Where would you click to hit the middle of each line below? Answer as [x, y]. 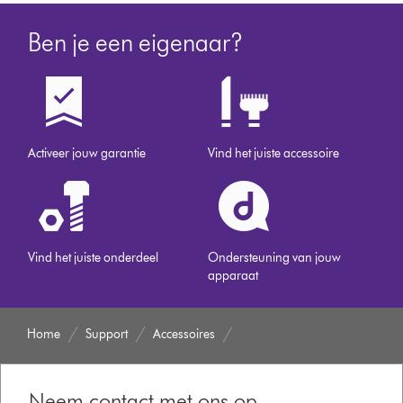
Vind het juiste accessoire [274, 154]
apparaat [233, 276]
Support [107, 335]
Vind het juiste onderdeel [94, 258]
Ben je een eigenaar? [136, 43]
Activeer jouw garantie [87, 154]
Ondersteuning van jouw [275, 258]
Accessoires [184, 335]
